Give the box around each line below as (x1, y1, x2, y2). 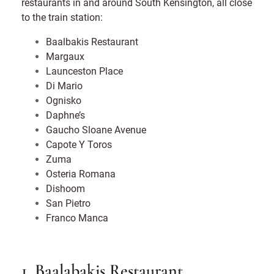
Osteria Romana (46, 166, 116, 180)
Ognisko (46, 93, 81, 106)
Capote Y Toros (46, 137, 112, 150)
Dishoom (46, 181, 85, 194)
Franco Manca (46, 210, 108, 224)
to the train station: (21, 10, 108, 23)
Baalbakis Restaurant (46, 34, 138, 48)
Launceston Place (46, 64, 123, 77)
